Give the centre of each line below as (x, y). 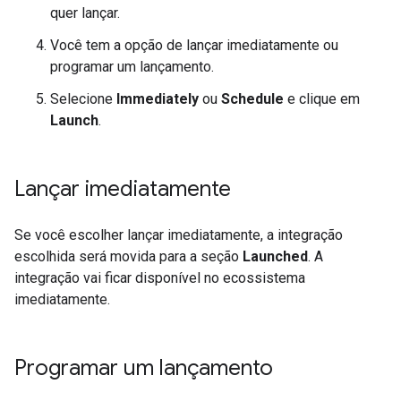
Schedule (252, 99)
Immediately (158, 99)
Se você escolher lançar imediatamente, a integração (179, 235)
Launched (275, 256)
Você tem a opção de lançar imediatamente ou (194, 45)
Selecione (83, 99)
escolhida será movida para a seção (128, 256)
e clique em (322, 99)
